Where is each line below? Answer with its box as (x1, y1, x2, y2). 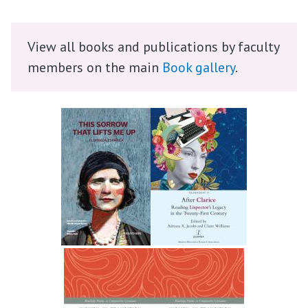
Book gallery (162, 58, 235, 76)
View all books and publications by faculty (27, 38, 279, 56)
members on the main (27, 58, 162, 76)
